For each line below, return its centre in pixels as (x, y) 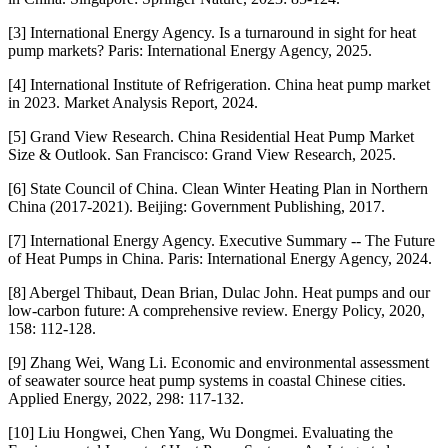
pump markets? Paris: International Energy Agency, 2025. (190, 50)
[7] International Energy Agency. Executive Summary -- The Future (221, 240)
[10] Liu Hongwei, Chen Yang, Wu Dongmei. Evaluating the (200, 432)
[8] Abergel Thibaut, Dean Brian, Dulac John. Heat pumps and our (219, 292)
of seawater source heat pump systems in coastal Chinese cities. (207, 380)
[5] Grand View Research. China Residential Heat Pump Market (211, 136)
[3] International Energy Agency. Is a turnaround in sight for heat (212, 32)
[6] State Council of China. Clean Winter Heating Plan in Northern (218, 188)
